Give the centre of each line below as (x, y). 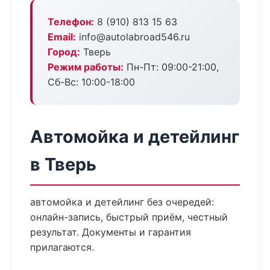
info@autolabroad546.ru (133, 37)
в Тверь (63, 164)
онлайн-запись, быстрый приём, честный (129, 217)
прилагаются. (62, 247)
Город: (64, 52)
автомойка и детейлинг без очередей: (122, 202)
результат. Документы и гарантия (111, 232)
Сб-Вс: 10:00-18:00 (91, 82)
